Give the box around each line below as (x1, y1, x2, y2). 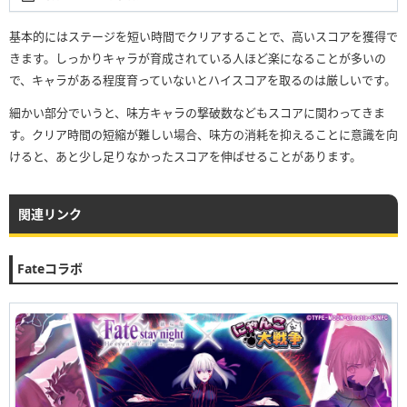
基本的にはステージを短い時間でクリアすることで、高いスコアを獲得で (9, 27, 398, 45)
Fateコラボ (17, 259, 83, 277)
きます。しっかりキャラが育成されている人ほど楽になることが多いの (9, 49, 386, 66)
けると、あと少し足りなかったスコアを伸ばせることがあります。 (9, 147, 362, 164)
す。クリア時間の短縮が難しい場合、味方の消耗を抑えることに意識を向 (9, 125, 398, 143)
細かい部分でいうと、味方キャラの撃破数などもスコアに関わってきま (9, 104, 385, 121)
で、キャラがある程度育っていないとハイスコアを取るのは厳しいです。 (9, 71, 396, 88)
